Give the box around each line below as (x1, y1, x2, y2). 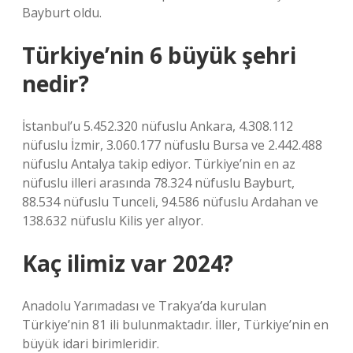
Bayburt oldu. (22, 4, 102, 21)
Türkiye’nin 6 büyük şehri (22, 40, 296, 70)
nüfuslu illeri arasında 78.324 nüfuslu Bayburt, (22, 174, 295, 191)
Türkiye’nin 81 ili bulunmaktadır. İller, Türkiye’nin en (22, 316, 329, 333)
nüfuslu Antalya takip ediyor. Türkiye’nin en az (22, 155, 295, 173)
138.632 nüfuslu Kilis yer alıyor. (22, 212, 203, 229)
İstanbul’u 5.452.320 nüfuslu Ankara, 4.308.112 (22, 117, 293, 135)
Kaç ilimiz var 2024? (22, 248, 233, 278)
